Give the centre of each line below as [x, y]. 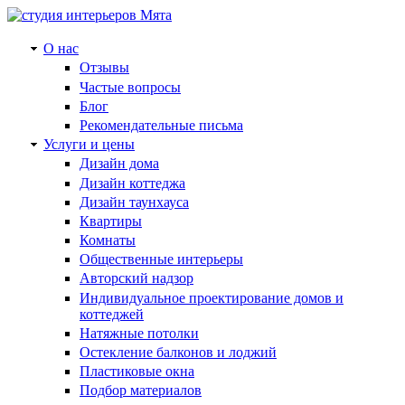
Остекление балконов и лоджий [178, 352]
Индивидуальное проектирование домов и [212, 297]
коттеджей [112, 314]
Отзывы [104, 68]
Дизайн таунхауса [134, 202]
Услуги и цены [89, 145]
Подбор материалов [141, 391]
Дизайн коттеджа [132, 183]
